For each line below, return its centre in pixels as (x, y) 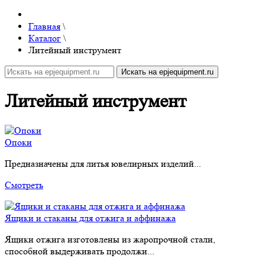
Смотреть (24, 185)
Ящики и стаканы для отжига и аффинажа (90, 218)
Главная (44, 26)
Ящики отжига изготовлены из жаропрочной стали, (110, 240)
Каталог (45, 38)
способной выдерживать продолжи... (80, 251)
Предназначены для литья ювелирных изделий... (103, 164)
